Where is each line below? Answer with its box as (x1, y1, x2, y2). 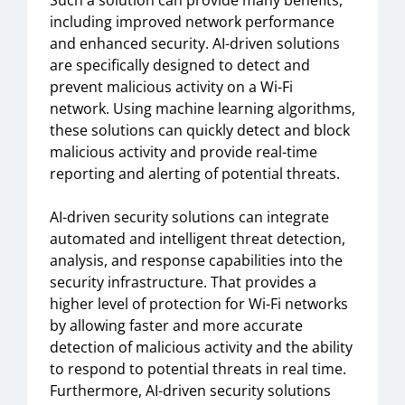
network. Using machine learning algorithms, (50, 99, 355, 118)
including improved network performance (50, 12, 334, 32)
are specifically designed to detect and (50, 55, 310, 75)
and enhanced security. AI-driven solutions (50, 33, 340, 53)
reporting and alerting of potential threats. (50, 164, 344, 184)
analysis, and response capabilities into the (50, 250, 343, 270)
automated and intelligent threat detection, (50, 229, 345, 249)
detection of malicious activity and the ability (50, 337, 353, 357)
